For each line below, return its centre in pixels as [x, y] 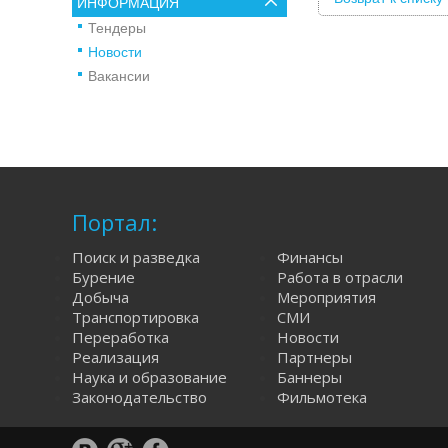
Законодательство [139, 397]
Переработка [120, 337]
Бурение [103, 277]
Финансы [310, 257]
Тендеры [116, 27]
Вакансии [118, 75]
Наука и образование [149, 377]
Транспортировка [135, 317]
